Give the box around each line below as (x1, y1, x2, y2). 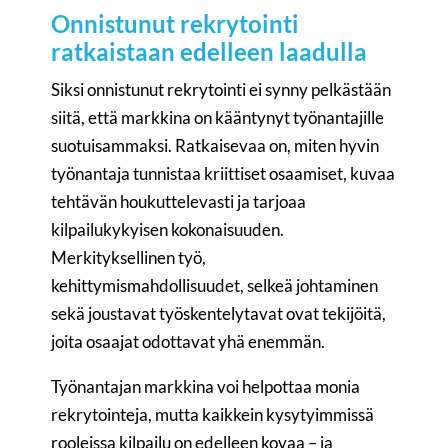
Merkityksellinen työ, (51, 247, 207, 269)
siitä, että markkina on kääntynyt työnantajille (51, 107, 385, 129)
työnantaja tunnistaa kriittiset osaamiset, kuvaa (51, 163, 396, 185)
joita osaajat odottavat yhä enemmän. (51, 331, 326, 353)
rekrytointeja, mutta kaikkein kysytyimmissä (51, 404, 375, 426)
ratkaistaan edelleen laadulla (51, 37, 368, 67)
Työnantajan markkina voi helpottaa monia (51, 376, 361, 398)
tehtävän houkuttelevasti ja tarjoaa (51, 191, 307, 213)
